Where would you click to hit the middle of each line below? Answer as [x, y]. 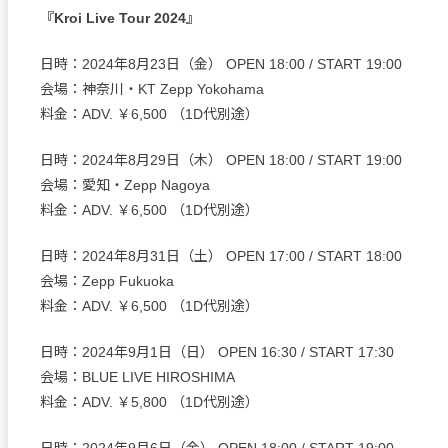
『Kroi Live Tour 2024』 [120, 18]
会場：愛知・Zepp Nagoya [125, 185]
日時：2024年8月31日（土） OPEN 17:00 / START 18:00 [221, 256]
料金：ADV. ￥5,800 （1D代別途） [149, 402]
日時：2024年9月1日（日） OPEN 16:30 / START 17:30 [217, 352]
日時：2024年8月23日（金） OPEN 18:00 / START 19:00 [221, 64]
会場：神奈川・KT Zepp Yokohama [152, 89]
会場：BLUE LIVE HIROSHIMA [137, 377]
